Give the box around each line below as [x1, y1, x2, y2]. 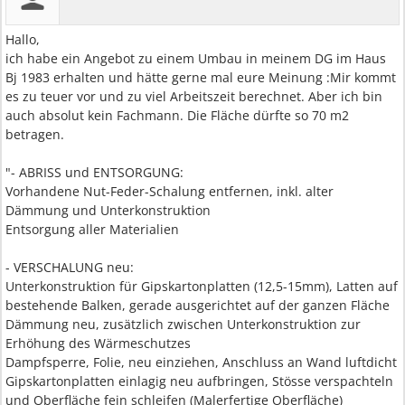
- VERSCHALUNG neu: [5, 259, 134, 276]
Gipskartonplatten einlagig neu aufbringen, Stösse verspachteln [5, 372, 393, 390]
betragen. [5, 126, 64, 143]
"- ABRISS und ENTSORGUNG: [5, 164, 184, 181]
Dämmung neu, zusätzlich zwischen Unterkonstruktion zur [5, 316, 361, 333]
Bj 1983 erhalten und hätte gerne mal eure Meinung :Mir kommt [5, 69, 396, 86]
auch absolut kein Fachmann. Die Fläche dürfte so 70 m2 [5, 107, 349, 124]
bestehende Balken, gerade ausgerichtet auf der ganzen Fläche [5, 297, 390, 314]
